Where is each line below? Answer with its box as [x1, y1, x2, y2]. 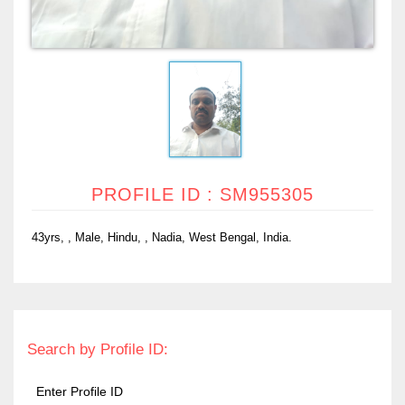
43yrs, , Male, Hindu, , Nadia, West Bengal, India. [32, 230, 292, 244]
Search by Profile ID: [27, 340, 168, 358]
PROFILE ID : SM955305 [91, 184, 314, 204]
